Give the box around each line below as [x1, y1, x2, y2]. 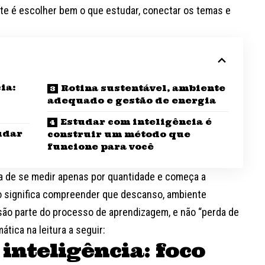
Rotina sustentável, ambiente [60, 83, 225, 94]
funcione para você [47, 141, 154, 153]
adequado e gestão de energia [47, 95, 216, 106]
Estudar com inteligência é [60, 117, 212, 128]
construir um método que [47, 129, 190, 140]
